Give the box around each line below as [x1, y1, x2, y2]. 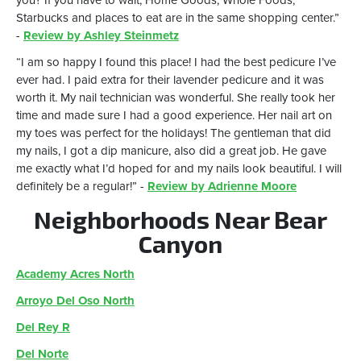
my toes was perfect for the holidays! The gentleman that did [16, 126, 331, 141]
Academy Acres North [16, 266, 135, 281]
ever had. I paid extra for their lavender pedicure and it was [16, 73, 324, 88]
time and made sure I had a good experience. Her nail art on [16, 108, 332, 123]
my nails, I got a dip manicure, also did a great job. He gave [16, 143, 326, 159]
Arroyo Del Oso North [16, 293, 135, 308]
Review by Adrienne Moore [147, 179, 297, 194]
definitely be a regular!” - [16, 179, 147, 194]
